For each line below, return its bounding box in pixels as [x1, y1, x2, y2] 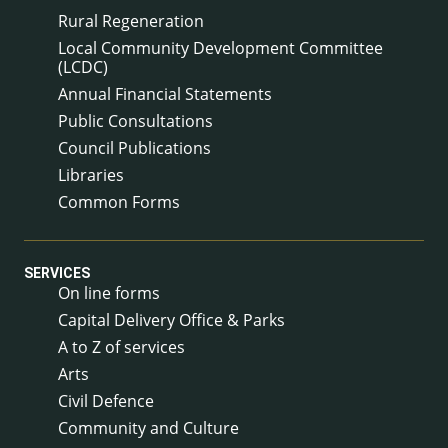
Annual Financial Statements [58, 82, 272, 105]
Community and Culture [58, 417, 239, 440]
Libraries [58, 163, 124, 186]
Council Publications [58, 136, 211, 159]
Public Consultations [58, 109, 213, 132]
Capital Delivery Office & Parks [58, 309, 285, 332]
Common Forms [58, 190, 180, 213]
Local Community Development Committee [58, 36, 383, 59]
